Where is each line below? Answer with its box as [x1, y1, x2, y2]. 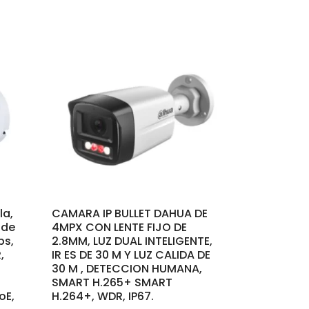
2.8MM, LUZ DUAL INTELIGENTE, [52, 233, 213, 250]
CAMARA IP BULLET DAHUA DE [52, 206, 208, 222]
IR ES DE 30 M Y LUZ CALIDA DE [52, 247, 211, 263]
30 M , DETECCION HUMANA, [52, 261, 203, 277]
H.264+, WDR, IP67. [52, 288, 154, 305]
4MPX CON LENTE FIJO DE [52, 219, 188, 236]
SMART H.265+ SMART [52, 275, 173, 291]
